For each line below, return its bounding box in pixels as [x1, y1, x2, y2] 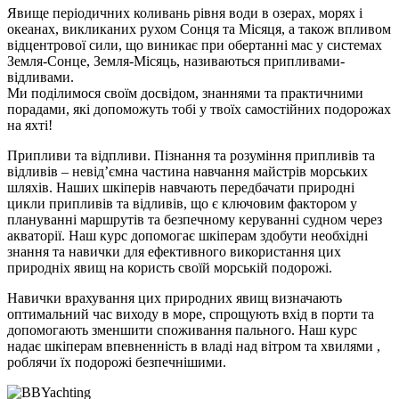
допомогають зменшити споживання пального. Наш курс [7, 322, 357, 338]
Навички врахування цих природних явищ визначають [7, 290, 342, 306]
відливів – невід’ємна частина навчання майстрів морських [7, 164, 368, 180]
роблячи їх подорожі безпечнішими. [7, 354, 226, 370]
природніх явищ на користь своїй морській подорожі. [7, 260, 332, 276]
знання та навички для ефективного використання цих [7, 244, 341, 260]
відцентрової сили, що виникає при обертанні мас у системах [7, 37, 382, 53]
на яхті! [7, 118, 53, 134]
